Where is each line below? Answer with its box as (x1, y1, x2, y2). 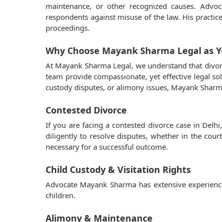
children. (46, 190, 75, 200)
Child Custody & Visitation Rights (46, 164, 191, 175)
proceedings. (46, 23, 90, 33)
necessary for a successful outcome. (46, 142, 168, 152)
